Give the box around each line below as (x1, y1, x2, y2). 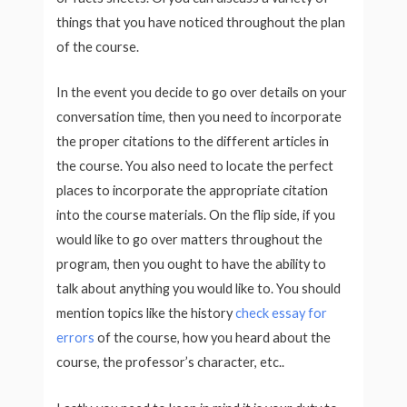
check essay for (235, 305, 328, 322)
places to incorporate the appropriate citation (56, 183, 329, 199)
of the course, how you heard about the (94, 330, 332, 346)
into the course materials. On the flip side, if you (56, 207, 336, 223)
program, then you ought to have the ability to (56, 256, 327, 273)
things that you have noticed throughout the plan (56, 15, 346, 31)
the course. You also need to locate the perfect (56, 158, 334, 174)
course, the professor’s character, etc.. (56, 354, 285, 371)
